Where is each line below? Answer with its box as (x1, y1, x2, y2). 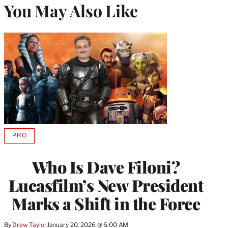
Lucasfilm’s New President (8, 174, 204, 196)
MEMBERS (18, 158, 53, 165)
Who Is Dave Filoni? (32, 155, 180, 178)
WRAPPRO (18, 150, 54, 157)
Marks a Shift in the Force (12, 192, 200, 214)
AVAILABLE (18, 135, 55, 142)
